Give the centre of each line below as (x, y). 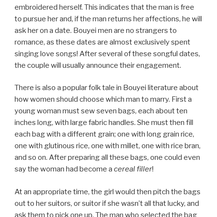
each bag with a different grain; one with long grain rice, (104, 134)
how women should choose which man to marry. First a (103, 100)
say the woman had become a (64, 169)
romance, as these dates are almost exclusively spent (102, 42)
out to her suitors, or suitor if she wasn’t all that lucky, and (107, 203)
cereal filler (133, 169)
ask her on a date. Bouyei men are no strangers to (96, 30)
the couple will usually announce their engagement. (98, 65)
